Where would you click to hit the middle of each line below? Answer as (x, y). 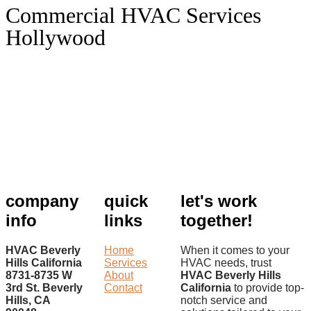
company (42, 201)
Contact (123, 287)
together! (217, 220)
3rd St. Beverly (44, 287)
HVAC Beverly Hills (231, 275)
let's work (219, 201)
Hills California (44, 262)
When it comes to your (235, 250)
